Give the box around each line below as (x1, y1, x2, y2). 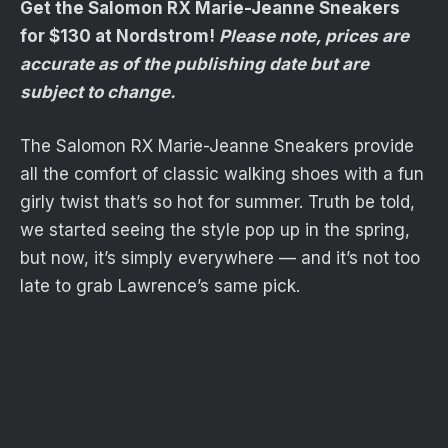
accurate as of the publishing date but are (20, 53, 369, 74)
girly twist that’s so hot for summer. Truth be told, (20, 191, 415, 212)
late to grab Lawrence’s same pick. (20, 275, 300, 296)
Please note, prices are (219, 25, 409, 46)
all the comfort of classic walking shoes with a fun (20, 163, 424, 184)
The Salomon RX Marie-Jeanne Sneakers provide (20, 135, 414, 156)
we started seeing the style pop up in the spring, (20, 219, 410, 240)
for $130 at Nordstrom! (20, 25, 219, 46)
